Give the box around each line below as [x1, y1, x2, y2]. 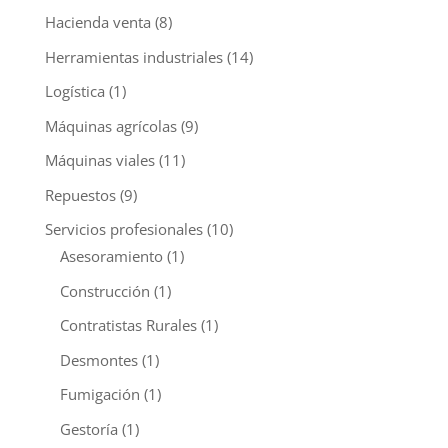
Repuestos [44, 184, 116, 205]
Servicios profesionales [44, 219, 203, 240]
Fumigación [59, 384, 140, 405]
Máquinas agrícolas [44, 115, 177, 136]
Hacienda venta [44, 12, 151, 33]
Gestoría [59, 418, 118, 439]
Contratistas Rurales [59, 315, 197, 336]
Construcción [59, 280, 150, 301]
